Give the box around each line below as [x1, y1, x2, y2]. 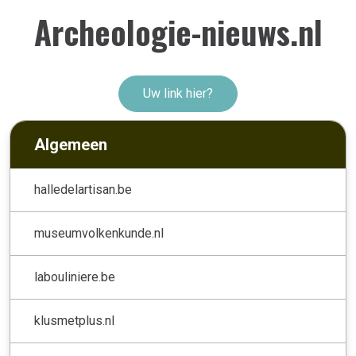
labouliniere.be [34, 269, 115, 284]
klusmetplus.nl [34, 313, 114, 328]
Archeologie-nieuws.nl [33, 8, 323, 56]
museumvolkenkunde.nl [34, 226, 164, 241]
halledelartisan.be [34, 182, 132, 197]
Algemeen [34, 135, 107, 154]
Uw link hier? [143, 86, 213, 101]
